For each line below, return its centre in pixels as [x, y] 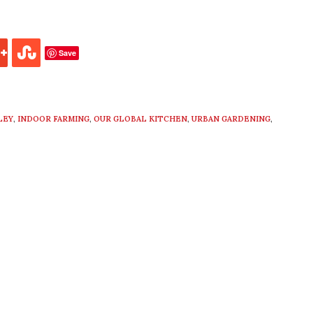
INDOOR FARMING [53, 119]
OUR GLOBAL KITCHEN [140, 119]
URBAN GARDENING [231, 119]
